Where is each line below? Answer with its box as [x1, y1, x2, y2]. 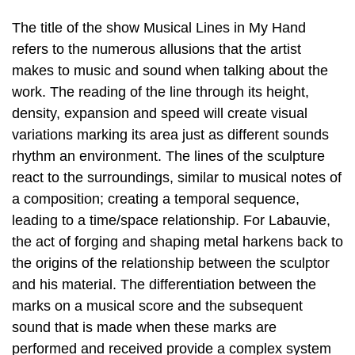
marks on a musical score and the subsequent [12, 298, 303, 315]
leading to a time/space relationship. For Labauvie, [12, 212, 330, 229]
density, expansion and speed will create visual [12, 105, 307, 122]
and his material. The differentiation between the [12, 277, 316, 293]
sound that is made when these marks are [12, 319, 277, 336]
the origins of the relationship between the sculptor [12, 255, 330, 272]
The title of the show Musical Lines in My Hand [12, 20, 306, 36]
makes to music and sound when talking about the [12, 63, 328, 79]
